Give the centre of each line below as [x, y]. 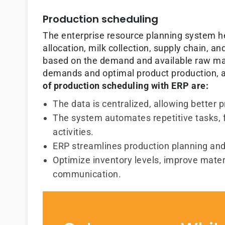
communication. [87, 174]
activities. [73, 132]
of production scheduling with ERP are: [126, 86]
